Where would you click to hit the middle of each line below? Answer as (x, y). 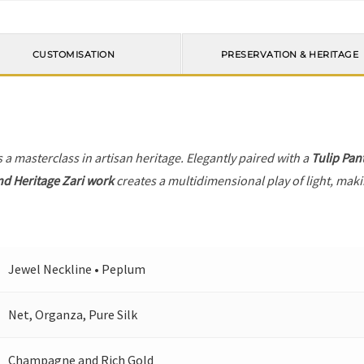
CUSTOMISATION (74, 54)
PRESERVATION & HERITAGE (290, 54)
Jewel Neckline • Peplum (77, 269)
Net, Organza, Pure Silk (73, 314)
